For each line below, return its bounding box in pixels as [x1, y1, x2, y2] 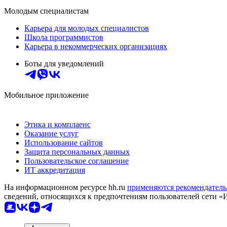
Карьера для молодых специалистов [24, 23, 149, 32]
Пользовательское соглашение [24, 156, 129, 165]
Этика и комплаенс [24, 120, 91, 129]
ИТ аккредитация [24, 165, 85, 174]
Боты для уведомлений [24, 59, 104, 68]
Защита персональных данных [24, 147, 130, 156]
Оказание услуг [24, 129, 79, 138]
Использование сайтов [24, 138, 103, 147]
